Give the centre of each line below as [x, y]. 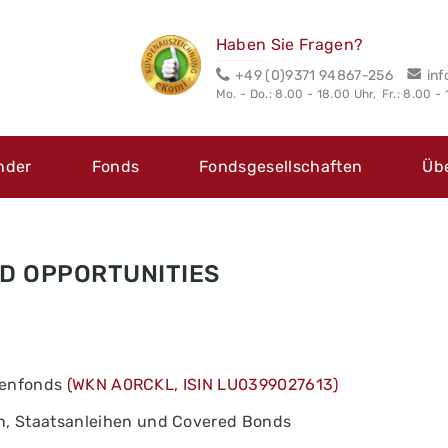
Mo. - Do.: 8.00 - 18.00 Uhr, [296, 94]
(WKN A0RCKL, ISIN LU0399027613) [202, 385]
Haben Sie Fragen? [289, 44]
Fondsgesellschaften [281, 166]
